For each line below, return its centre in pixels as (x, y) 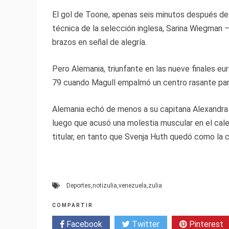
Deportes (79, 186)
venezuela (133, 186)
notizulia (105, 186)
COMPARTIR (73, 205)
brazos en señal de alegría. (99, 42)
